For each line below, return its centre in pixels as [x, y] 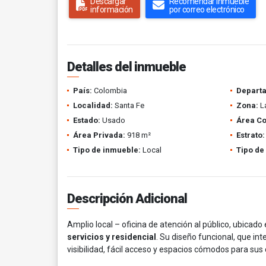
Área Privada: [99, 135]
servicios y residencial [112, 237]
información [112, 9]
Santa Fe [129, 105]
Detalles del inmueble [126, 67]
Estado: [87, 120]
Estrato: [250, 135]
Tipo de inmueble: [107, 150]
